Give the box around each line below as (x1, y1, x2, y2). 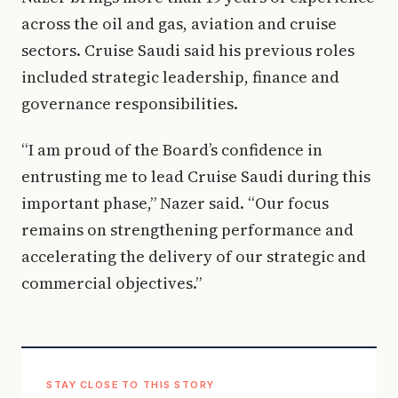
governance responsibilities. (21, 92, 238, 115)
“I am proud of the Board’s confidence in (21, 139, 322, 162)
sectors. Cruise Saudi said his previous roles (21, 39, 354, 62)
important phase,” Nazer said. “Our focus (21, 192, 329, 215)
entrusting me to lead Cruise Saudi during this (21, 165, 370, 188)
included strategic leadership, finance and (21, 66, 339, 89)
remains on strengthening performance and (21, 219, 354, 242)
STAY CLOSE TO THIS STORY (46, 378, 215, 392)
